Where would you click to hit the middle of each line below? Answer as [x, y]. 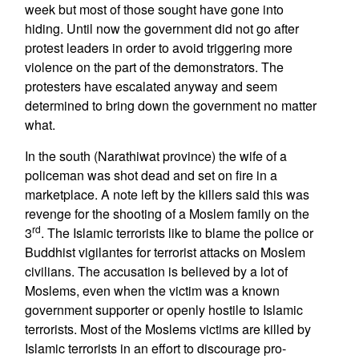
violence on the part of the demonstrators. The [154, 67]
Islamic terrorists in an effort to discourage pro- [155, 348]
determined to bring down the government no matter [170, 105]
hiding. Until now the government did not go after [161, 28]
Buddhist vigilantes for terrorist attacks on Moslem [165, 252]
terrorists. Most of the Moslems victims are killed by [167, 329]
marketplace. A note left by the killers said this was [167, 194]
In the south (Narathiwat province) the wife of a [155, 156]
